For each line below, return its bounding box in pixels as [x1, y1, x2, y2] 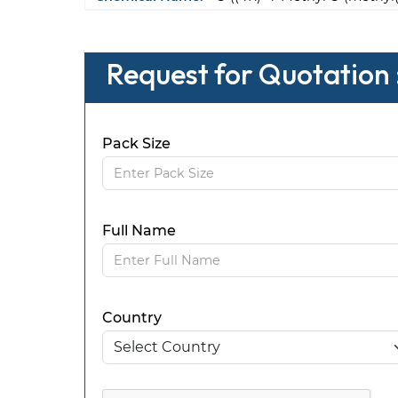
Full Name [101, 222, 176, 240]
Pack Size [101, 135, 171, 153]
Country [101, 309, 162, 327]
